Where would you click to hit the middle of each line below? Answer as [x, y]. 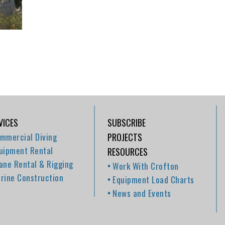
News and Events [142, 193]
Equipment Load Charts [153, 180]
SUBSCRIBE [127, 123]
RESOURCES [128, 152]
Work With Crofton [146, 166]
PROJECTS [125, 137]
